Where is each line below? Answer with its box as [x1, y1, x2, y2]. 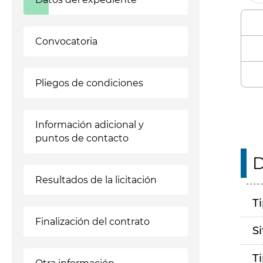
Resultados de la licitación [35, 174, 157, 186]
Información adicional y [35, 119, 144, 130]
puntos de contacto [35, 133, 129, 144]
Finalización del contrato [35, 216, 150, 227]
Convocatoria [35, 36, 97, 47]
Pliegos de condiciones [35, 77, 143, 89]
